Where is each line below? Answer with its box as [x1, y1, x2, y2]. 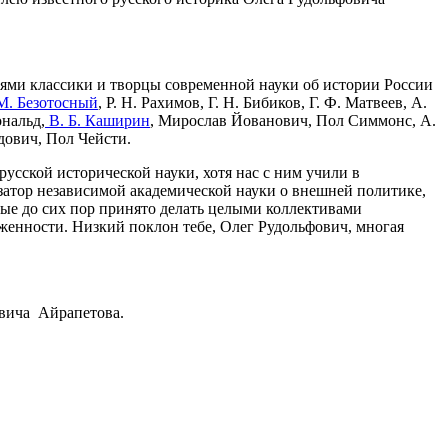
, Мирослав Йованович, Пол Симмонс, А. [150, 111, 436, 129]
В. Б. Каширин [45, 111, 150, 129]
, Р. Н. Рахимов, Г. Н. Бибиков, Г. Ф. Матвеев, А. [98, 93, 427, 111]
